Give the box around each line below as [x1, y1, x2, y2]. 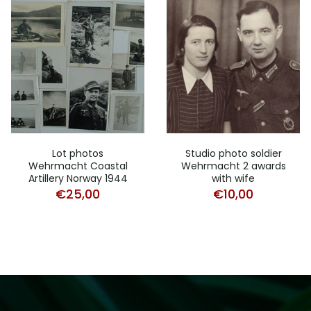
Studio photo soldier [185, 146, 282, 160]
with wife [212, 171, 255, 185]
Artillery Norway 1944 [28, 171, 128, 185]
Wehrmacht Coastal [28, 158, 128, 173]
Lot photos [52, 146, 103, 160]
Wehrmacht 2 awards [180, 158, 286, 173]
